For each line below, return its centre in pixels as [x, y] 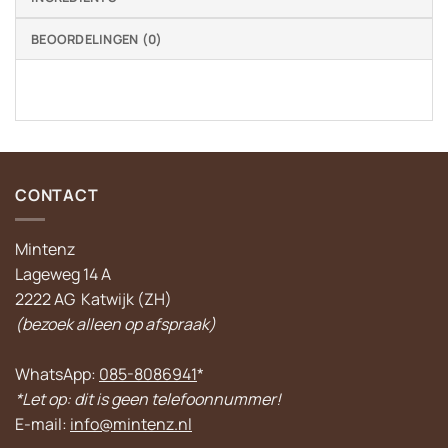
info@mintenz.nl [131, 424]
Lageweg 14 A [63, 274]
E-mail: [42, 424]
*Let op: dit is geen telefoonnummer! [148, 399]
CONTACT [57, 194]
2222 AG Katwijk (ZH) [93, 299]
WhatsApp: [57, 374]
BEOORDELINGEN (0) [97, 38]
